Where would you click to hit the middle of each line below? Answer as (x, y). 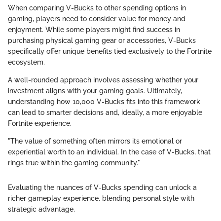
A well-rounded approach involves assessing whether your (103, 80)
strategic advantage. (41, 209)
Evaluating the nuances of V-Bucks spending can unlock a (102, 188)
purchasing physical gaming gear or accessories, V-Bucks (102, 41)
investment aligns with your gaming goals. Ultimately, (95, 91)
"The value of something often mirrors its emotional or (95, 141)
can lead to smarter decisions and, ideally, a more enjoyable (105, 113)
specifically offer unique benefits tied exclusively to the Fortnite (110, 52)
